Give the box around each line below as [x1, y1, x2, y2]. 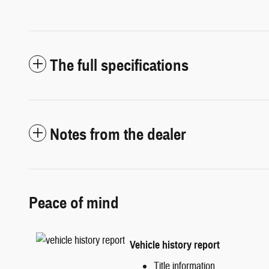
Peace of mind [29, 192, 119, 213]
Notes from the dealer [50, 124, 186, 145]
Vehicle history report [130, 238, 220, 252]
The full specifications [50, 55, 189, 76]
